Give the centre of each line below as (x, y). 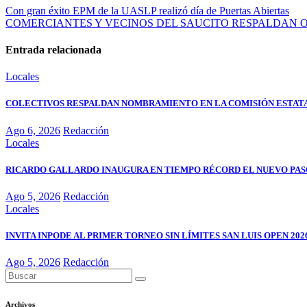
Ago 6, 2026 (33, 130)
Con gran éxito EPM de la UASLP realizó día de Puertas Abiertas (147, 10)
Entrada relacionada (53, 49)
